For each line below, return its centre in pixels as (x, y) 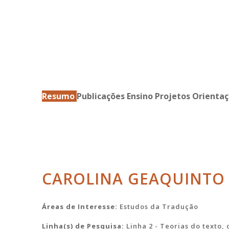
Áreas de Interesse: (81, 207)
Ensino (141, 96)
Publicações (102, 96)
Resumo (60, 96)
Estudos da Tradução (159, 207)
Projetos (174, 96)
